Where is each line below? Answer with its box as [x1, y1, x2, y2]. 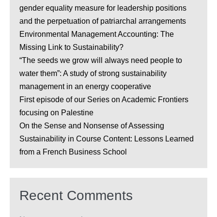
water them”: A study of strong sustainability [19, 69, 167, 78]
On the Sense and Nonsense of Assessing [19, 122, 164, 130]
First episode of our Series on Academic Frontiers [19, 95, 188, 104]
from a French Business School [19, 148, 127, 156]
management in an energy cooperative [19, 82, 151, 91]
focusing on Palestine [19, 108, 93, 117]
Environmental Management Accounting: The [19, 30, 174, 39]
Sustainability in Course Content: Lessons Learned [19, 135, 194, 143]
